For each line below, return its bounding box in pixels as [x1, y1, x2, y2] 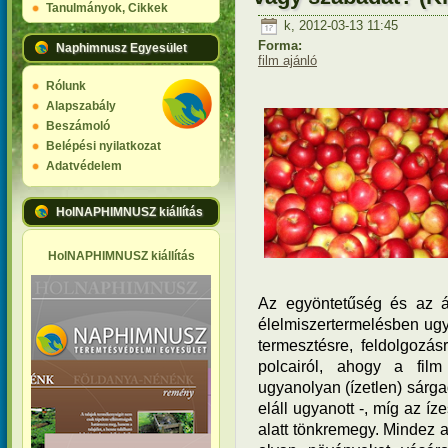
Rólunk [46, 79, 86, 93]
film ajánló [258, 52, 317, 68]
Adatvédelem [46, 159, 122, 173]
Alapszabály [46, 99, 116, 113]
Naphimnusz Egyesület [56, 41, 187, 55]
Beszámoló [46, 119, 110, 133]
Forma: [258, 37, 306, 53]
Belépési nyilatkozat [46, 139, 161, 153]
